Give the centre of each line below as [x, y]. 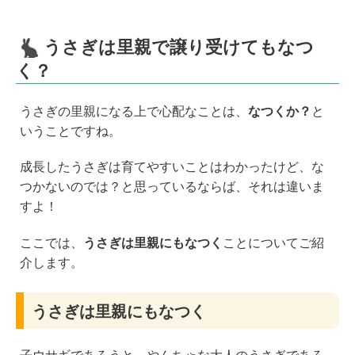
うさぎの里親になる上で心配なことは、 [134, 111]
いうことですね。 [70, 131]
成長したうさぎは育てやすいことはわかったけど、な [172, 167]
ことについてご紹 [273, 243]
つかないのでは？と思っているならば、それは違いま [172, 187]
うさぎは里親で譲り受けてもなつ [179, 47]
